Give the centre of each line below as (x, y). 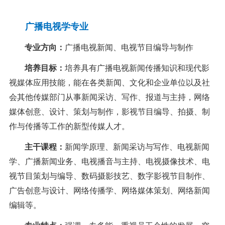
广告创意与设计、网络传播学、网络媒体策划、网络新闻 (109, 191)
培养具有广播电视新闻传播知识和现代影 (137, 68)
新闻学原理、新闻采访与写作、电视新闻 (137, 147)
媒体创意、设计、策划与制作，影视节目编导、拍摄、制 (109, 112)
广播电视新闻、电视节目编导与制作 (129, 48)
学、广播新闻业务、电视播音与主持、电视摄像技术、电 (109, 162)
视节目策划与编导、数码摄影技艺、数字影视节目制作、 (109, 176)
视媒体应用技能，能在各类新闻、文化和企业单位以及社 (109, 83)
